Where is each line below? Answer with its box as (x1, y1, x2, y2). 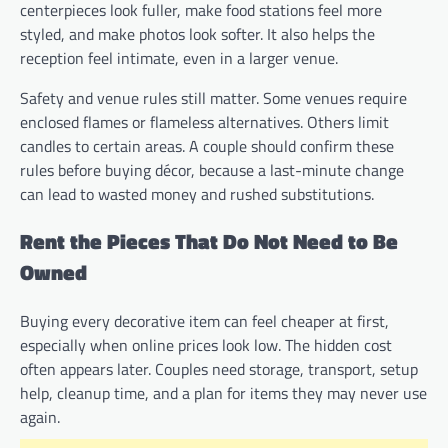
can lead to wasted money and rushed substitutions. (20, 181, 374, 206)
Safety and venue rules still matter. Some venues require (20, 85, 407, 110)
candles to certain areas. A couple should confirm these (20, 133, 394, 158)
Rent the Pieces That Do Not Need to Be (20, 225, 398, 258)
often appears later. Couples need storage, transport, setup (20, 357, 418, 382)
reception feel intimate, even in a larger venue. (20, 45, 338, 70)
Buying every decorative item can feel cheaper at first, (20, 309, 389, 334)
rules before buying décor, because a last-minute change (20, 157, 404, 182)
